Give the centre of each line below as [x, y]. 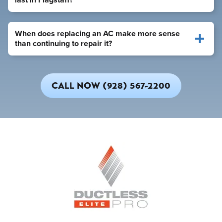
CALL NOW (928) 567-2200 [111, 85]
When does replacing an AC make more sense [97, 33]
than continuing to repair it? [63, 43]
